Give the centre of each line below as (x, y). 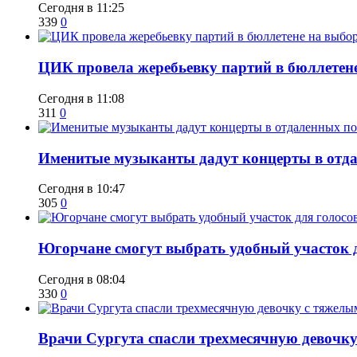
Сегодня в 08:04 (82, 279)
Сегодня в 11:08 (81, 98)
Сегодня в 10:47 (82, 189)
